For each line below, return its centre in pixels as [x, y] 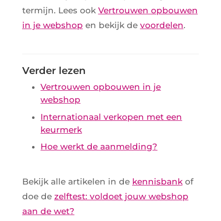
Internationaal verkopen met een [111, 117]
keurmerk [61, 129]
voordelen [162, 25]
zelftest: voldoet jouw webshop [121, 196]
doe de [38, 196]
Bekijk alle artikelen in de [77, 181]
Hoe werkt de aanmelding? [99, 147]
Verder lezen [54, 71]
